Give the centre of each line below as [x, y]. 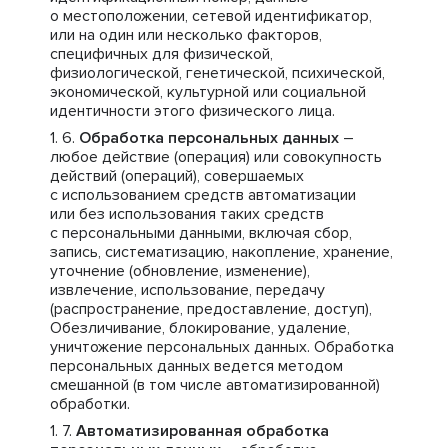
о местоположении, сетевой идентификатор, [211, 16]
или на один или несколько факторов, [186, 35]
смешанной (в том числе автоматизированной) [215, 385]
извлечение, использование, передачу [187, 290]
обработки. [90, 404]
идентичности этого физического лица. [192, 111]
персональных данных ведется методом [196, 366]
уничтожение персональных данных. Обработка [222, 347]
